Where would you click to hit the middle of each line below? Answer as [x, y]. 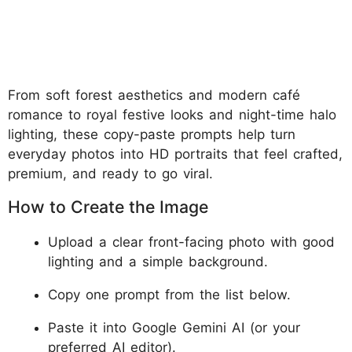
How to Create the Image [110, 206]
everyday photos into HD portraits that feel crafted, [175, 154]
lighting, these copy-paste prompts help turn [152, 134]
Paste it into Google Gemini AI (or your [174, 327]
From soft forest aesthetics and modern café [154, 95]
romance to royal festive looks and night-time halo [172, 114]
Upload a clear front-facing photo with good [191, 242]
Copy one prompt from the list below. [169, 294]
